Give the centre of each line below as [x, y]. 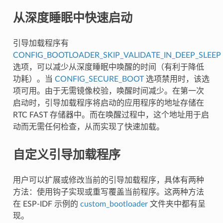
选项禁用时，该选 [176, 79]
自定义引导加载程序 [66, 154]
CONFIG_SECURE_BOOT [99, 79]
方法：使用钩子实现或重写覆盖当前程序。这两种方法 [108, 192]
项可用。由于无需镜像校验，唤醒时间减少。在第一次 [108, 91]
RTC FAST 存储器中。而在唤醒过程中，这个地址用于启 [111, 115]
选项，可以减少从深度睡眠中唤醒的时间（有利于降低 [108, 67]
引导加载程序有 [41, 43]
